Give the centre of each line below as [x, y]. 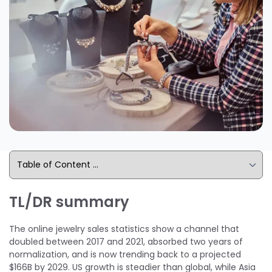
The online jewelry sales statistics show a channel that [124, 229]
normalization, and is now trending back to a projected [125, 254]
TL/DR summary [69, 202]
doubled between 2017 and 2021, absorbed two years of [126, 241]
